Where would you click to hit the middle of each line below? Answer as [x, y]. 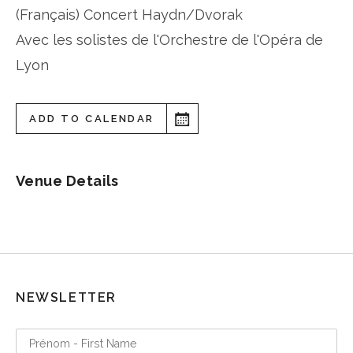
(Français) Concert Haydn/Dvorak [129, 15]
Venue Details [67, 181]
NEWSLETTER [66, 298]
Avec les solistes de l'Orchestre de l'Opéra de [169, 40]
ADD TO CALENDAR [92, 119]
